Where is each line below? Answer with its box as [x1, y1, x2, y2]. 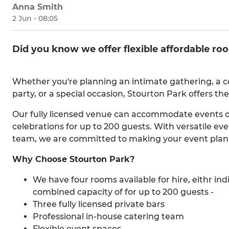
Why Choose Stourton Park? [12, 154, 134, 165]
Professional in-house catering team [33, 212, 184, 222]
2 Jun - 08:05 [12, 14, 58, 24]
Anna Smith [12, 2, 63, 12]
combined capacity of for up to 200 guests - [33, 187, 214, 197]
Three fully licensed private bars [33, 199, 165, 210]
